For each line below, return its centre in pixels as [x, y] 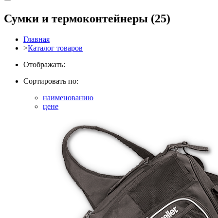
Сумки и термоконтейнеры [77, 18]
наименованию [68, 97]
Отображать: [44, 64]
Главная [36, 39]
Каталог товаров [55, 48]
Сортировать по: [51, 81]
